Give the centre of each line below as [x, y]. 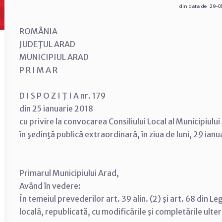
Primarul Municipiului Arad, [69, 173]
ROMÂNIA [38, 31]
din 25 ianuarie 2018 [56, 109]
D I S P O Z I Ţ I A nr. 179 [62, 96]
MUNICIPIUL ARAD [54, 57]
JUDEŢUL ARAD [47, 44]
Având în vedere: [50, 186]
